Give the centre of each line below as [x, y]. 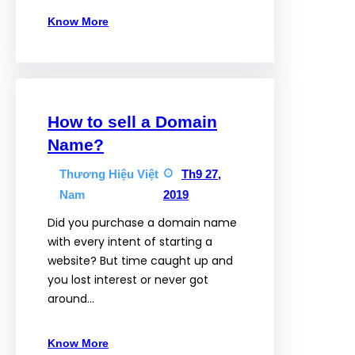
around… [71, 299]
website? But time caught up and [140, 261]
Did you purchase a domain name [142, 223]
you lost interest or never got [128, 280]
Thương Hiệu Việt [109, 174]
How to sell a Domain [132, 122]
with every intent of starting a [130, 242]
